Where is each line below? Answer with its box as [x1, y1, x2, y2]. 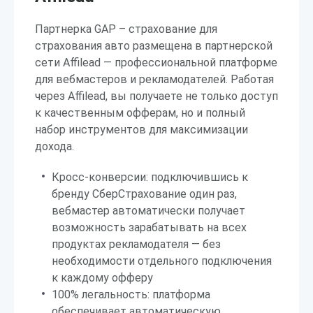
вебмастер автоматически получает [52, 204, 245, 217]
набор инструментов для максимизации [35, 123, 248, 136]
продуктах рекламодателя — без [52, 238, 221, 251]
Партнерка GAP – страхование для [35, 22, 217, 36]
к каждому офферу [52, 271, 153, 284]
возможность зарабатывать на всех [52, 221, 247, 234]
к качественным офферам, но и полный [35, 106, 245, 119]
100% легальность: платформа [52, 288, 210, 301]
